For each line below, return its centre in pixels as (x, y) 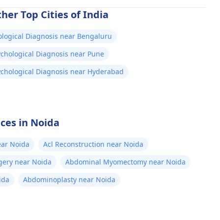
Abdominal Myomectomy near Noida (125, 162)
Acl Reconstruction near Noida (93, 144)
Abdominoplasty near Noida (69, 179)
